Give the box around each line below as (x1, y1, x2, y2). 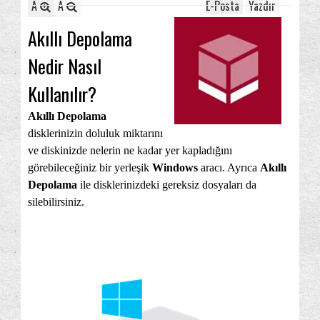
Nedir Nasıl (28, 52, 101, 80)
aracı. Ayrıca (201, 161, 260, 174)
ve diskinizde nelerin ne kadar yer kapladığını (28, 144, 232, 156)
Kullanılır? (28, 80, 96, 108)
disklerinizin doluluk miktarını (28, 127, 163, 139)
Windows (152, 161, 201, 174)
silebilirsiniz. (28, 196, 84, 208)
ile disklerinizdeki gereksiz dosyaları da (80, 179, 256, 191)
